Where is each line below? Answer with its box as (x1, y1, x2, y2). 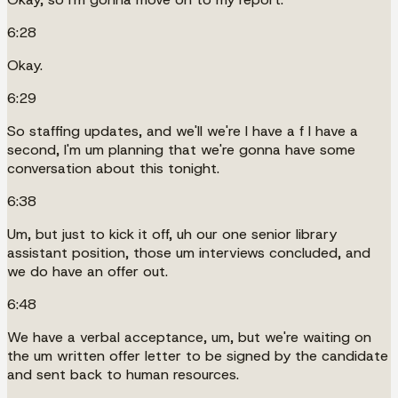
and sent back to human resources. (7, 364, 239, 384)
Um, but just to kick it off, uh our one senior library (7, 224, 337, 243)
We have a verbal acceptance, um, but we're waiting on (7, 327, 371, 346)
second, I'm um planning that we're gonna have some (7, 139, 355, 159)
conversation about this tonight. (7, 158, 219, 178)
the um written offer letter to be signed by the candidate (7, 346, 388, 365)
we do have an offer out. (7, 261, 168, 281)
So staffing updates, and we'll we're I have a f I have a (7, 121, 358, 140)
